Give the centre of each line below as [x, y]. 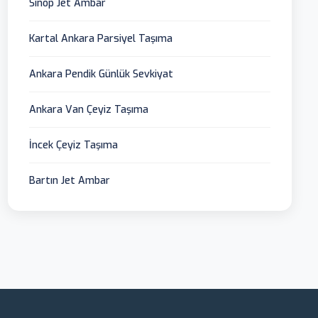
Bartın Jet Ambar [70, 181]
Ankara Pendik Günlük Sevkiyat [102, 75]
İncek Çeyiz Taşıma [74, 146]
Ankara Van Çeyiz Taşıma [89, 110]
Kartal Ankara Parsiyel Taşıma [101, 39]
